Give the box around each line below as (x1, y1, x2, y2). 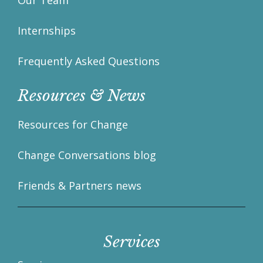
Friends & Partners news (18, 178, 141, 193)
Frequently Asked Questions (18, 54, 160, 69)
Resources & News (18, 86, 146, 106)
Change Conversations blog (18, 148, 156, 163)
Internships (18, 23, 76, 38)
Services (103, 232, 160, 252)
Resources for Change (18, 117, 128, 132)
